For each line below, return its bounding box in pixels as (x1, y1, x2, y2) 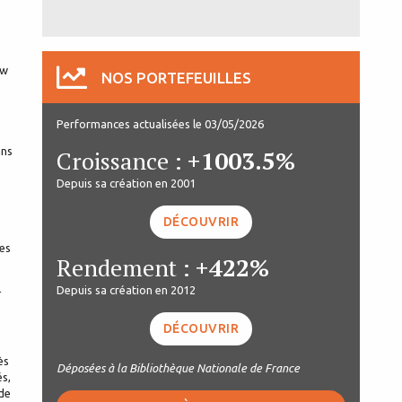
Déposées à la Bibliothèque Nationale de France (57, 361, 300, 374)
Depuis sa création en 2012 (57, 283, 196, 296)
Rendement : (57, 251, 196, 283)
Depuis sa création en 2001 (57, 176, 196, 189)
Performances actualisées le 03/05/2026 (57, 117, 264, 130)
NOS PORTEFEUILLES (101, 68, 251, 86)
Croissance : (57, 144, 188, 176)
